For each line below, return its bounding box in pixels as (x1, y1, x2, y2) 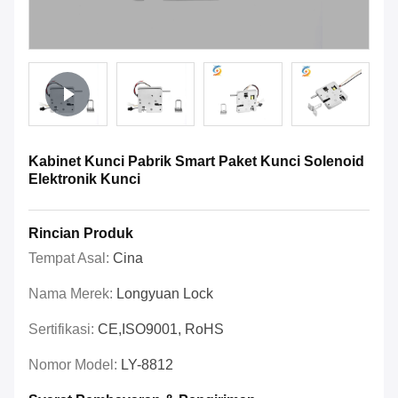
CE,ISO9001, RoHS (98, 322, 224, 338)
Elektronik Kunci (28, 171, 140, 187)
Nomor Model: (28, 357, 121, 373)
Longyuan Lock (116, 286, 213, 302)
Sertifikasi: (28, 322, 98, 338)
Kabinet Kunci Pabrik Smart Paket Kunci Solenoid (28, 154, 364, 170)
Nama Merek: (28, 286, 116, 302)
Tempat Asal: (28, 251, 113, 267)
